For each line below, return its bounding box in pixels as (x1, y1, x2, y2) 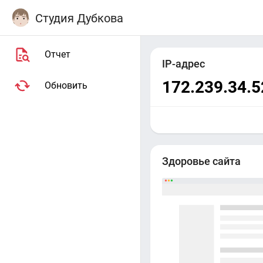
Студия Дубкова (35, 11, 124, 25)
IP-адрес (162, 58, 205, 70)
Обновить (45, 80, 87, 91)
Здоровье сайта (162, 156, 241, 167)
